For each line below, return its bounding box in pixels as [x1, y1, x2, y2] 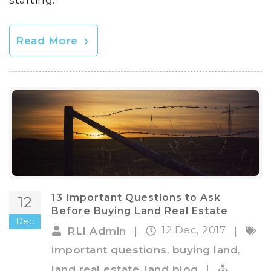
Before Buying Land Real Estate [51, 205, 228, 217]
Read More [16, 34, 81, 47]
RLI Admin [67, 224, 126, 237]
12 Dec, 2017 [162, 224, 229, 237]
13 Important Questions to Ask [51, 192, 221, 204]
